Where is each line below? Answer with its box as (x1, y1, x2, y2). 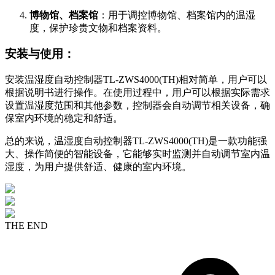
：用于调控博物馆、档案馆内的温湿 (98, 9, 255, 20)
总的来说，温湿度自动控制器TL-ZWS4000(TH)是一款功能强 (5, 136, 267, 146)
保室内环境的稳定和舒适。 (5, 113, 123, 123)
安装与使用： (5, 47, 75, 61)
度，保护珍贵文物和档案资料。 (29, 22, 167, 33)
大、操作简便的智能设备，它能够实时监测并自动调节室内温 (5, 149, 270, 159)
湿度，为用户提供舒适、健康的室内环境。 (5, 161, 192, 172)
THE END (5, 220, 48, 231)
